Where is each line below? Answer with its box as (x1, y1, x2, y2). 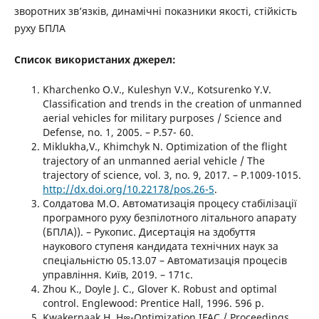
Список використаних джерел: (14, 52, 176, 66)
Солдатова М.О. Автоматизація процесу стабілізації (42, 196, 297, 210)
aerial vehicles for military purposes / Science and (42, 110, 282, 125)
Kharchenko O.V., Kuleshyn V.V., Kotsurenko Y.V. (42, 82, 271, 96)
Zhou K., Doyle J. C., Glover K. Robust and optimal (42, 281, 277, 296)
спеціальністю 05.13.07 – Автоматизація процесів (42, 253, 287, 267)
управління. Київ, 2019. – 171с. (42, 267, 193, 281)
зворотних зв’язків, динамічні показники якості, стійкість (14, 4, 297, 18)
